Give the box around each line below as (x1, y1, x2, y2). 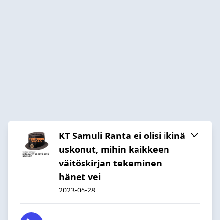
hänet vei (59, 170, 101, 183)
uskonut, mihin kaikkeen (59, 143, 169, 155)
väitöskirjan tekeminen (59, 157, 162, 169)
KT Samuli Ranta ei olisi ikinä (59, 129, 185, 141)
